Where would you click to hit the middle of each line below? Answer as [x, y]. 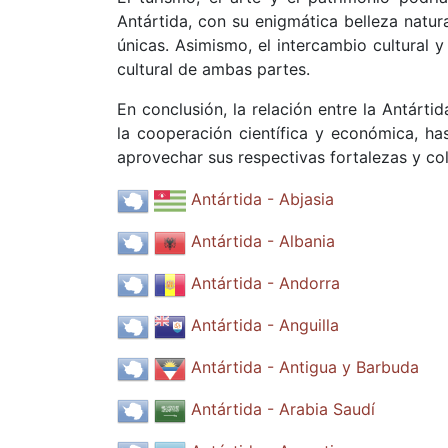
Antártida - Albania [263, 241]
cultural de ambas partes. [213, 69]
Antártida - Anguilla [265, 325]
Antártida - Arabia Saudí [283, 409]
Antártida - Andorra [265, 283]
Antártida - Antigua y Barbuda [305, 367]
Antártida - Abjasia [262, 199]
